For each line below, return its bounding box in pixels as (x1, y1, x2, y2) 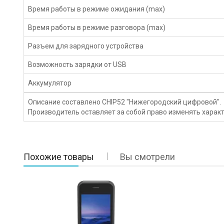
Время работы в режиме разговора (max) (28, 23, 166, 31)
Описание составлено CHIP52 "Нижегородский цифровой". (28, 97, 221, 106)
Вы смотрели (120, 151, 175, 162)
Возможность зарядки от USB (28, 60, 127, 68)
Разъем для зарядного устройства (28, 41, 144, 50)
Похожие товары (23, 151, 94, 162)
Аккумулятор (28, 78, 72, 87)
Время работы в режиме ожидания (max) (28, 4, 165, 13)
